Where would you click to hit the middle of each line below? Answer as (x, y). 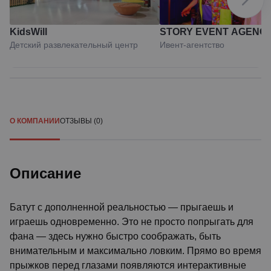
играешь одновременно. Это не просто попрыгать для (132, 222)
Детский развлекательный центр (74, 45)
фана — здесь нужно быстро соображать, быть (115, 236)
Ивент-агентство (192, 45)
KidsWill (28, 32)
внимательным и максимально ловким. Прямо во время (135, 251)
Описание (45, 173)
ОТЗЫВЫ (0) (81, 121)
